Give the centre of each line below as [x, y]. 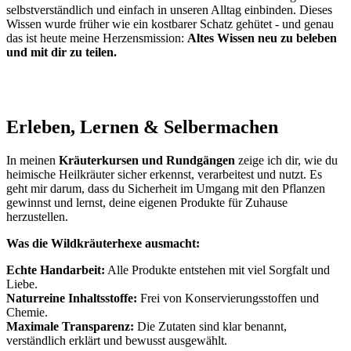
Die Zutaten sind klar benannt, [210, 327]
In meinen [33, 161]
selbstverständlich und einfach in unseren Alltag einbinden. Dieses [169, 9]
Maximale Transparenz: [70, 327]
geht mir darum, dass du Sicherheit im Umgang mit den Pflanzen [166, 189]
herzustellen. [37, 217]
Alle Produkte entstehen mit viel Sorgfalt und [217, 270]
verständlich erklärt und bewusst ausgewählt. [117, 341]
